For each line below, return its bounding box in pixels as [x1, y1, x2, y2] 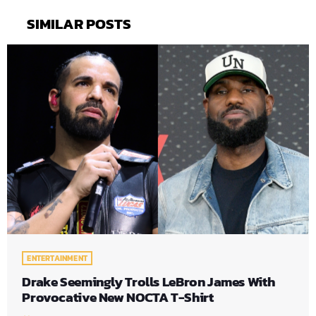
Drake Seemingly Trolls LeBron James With [22, 271, 275, 292]
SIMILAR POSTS [26, 12, 131, 35]
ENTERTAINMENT [27, 252, 87, 264]
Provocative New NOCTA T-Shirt [22, 286, 214, 308]
